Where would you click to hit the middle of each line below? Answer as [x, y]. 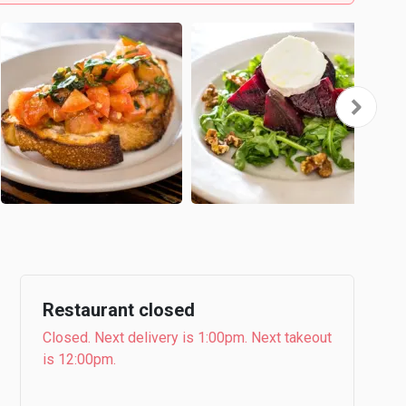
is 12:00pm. [79, 359]
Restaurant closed [119, 310]
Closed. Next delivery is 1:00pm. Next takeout [187, 338]
